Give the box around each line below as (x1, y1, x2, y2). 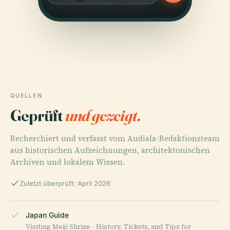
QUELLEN (10, 92, 43, 100)
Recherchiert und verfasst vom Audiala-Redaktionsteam (10, 133, 220, 144)
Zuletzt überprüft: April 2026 (20, 179, 110, 188)
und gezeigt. (65, 105, 141, 126)
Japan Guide (26, 210, 69, 220)
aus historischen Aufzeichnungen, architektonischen (10, 145, 210, 156)
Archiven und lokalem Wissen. (10, 157, 125, 168)
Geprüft (10, 105, 65, 126)
